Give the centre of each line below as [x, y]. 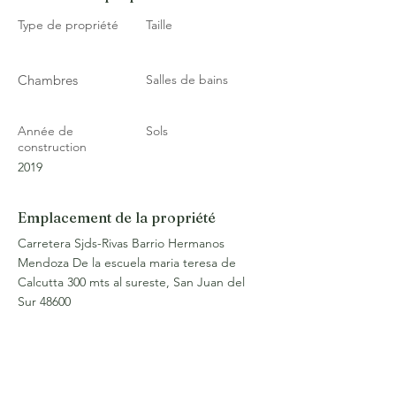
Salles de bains [187, 80]
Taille [159, 25]
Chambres [48, 80]
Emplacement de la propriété [117, 217]
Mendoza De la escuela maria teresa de [127, 263]
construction [52, 147]
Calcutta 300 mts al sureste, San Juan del [131, 282]
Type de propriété [68, 25]
